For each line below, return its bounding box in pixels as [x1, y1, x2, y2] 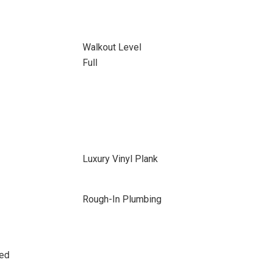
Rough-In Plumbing [82, 194, 161, 205]
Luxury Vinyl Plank [82, 153, 158, 164]
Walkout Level [82, 42, 141, 53]
